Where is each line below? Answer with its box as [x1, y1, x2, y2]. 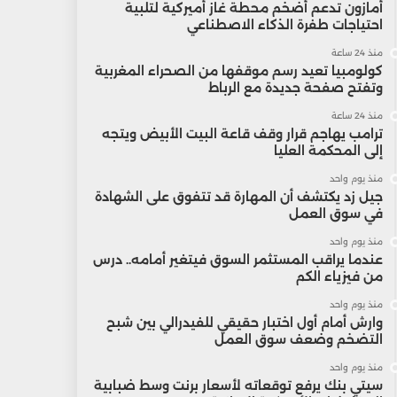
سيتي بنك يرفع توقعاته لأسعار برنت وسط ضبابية [93, 378, 383, 393]
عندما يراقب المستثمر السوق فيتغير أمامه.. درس [92, 252, 383, 268]
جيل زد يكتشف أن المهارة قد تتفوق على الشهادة [94, 189, 383, 205]
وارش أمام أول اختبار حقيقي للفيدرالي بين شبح [105, 315, 383, 331]
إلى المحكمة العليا [273, 143, 383, 159]
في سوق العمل [288, 206, 383, 222]
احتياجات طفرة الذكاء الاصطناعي [186, 17, 383, 33]
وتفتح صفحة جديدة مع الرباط [207, 80, 383, 96]
